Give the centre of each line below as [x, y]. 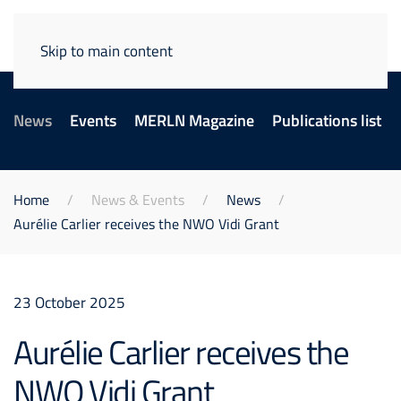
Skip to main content [107, 51]
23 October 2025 [69, 302]
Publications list [327, 120]
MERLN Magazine [194, 120]
